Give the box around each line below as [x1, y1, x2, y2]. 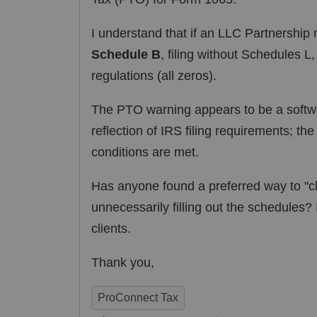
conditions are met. [91, 144, 199, 159]
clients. [91, 221, 131, 236]
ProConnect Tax [98, 291, 178, 304]
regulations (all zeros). [91, 68, 217, 83]
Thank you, [91, 255, 154, 270]
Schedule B [91, 47, 161, 62]
